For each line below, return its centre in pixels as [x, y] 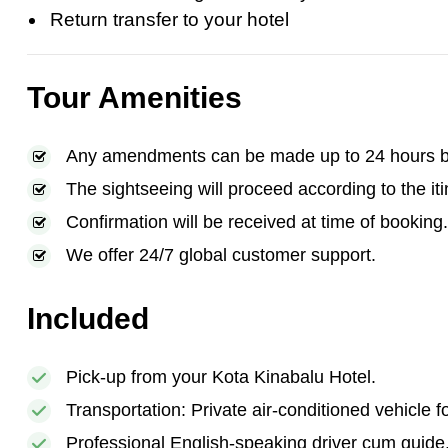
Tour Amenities [134, 97]
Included [88, 318]
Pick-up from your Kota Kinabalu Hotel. [221, 377]
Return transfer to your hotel [169, 19]
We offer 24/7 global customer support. [221, 255]
